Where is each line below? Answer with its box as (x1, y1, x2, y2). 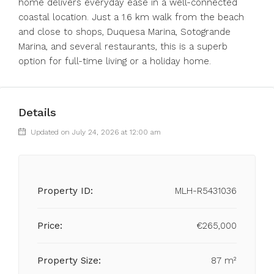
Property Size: (37, 255, 101, 266)
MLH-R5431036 (175, 185, 237, 196)
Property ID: (37, 185, 93, 196)
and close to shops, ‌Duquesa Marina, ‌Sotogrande (18, 26, 231, 37)
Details (18, 106, 56, 119)
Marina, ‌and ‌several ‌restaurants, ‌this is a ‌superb (18, 41, 228, 52)
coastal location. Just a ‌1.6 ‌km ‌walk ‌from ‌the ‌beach (18, 12, 244, 23)
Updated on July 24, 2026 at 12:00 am (28, 128, 161, 136)
